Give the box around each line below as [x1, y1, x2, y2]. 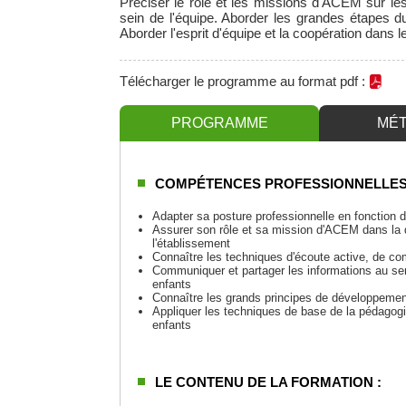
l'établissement [152, 236, 230, 250]
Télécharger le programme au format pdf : [120, 72, 369, 89]
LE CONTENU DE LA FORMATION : [155, 373, 382, 390]
